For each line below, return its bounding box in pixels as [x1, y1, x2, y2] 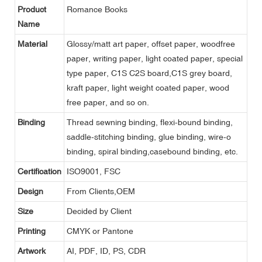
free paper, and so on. [67, 97, 149, 107]
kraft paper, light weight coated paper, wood [67, 82, 229, 92]
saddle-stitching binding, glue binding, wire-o [67, 132, 231, 142]
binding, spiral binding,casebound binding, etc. [67, 146, 238, 156]
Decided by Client [67, 206, 132, 216]
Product [18, 4, 46, 14]
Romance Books [67, 4, 127, 14]
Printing [18, 226, 46, 236]
